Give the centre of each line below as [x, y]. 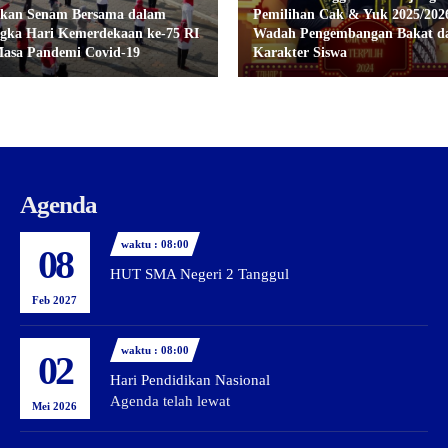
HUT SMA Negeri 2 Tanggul [199, 274]
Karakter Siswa [299, 53]
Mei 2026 [55, 406]
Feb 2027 [55, 300]
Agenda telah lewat [169, 401]
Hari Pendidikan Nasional [189, 380]
